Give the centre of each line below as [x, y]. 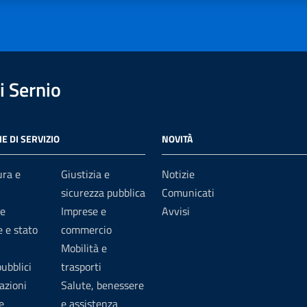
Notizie [178, 174]
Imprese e [84, 211]
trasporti [81, 267]
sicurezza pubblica [103, 193]
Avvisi [176, 211]
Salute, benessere [102, 285]
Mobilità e [84, 248]
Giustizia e [85, 174]
